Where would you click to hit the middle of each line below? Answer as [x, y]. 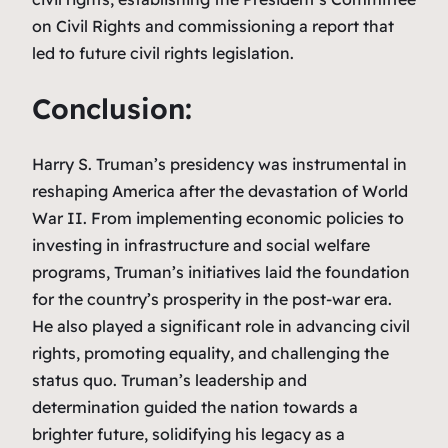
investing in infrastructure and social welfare [201, 244]
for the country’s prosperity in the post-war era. [212, 298]
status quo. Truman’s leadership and [169, 379]
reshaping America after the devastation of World [220, 190]
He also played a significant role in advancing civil [221, 325]
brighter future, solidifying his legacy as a [188, 433]
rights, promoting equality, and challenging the [210, 352]
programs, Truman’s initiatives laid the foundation [221, 271]
